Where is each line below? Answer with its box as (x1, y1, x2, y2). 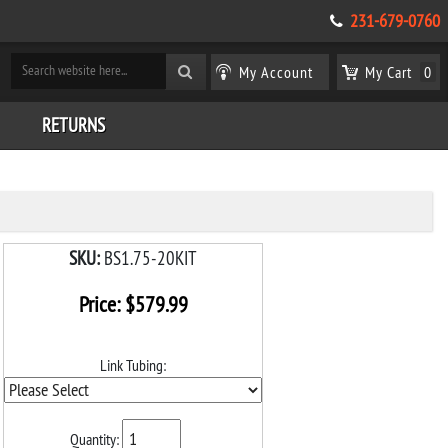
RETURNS (41, 113, 105, 138)
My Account (238, 61, 313, 82)
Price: (78, 290, 125, 318)
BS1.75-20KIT (104, 246, 197, 270)
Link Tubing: (100, 355, 166, 375)
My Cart (364, 61, 412, 82)
